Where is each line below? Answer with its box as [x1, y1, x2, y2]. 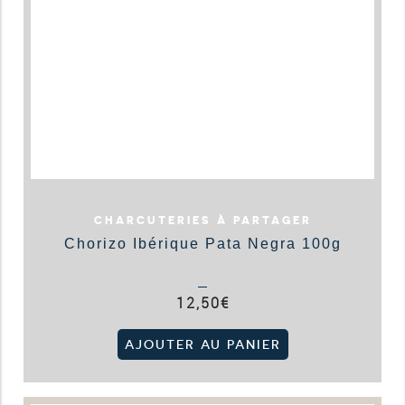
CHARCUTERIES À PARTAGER [93, 212, 312, 227]
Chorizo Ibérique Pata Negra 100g [63, 235, 342, 251]
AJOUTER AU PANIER [124, 336, 281, 352]
